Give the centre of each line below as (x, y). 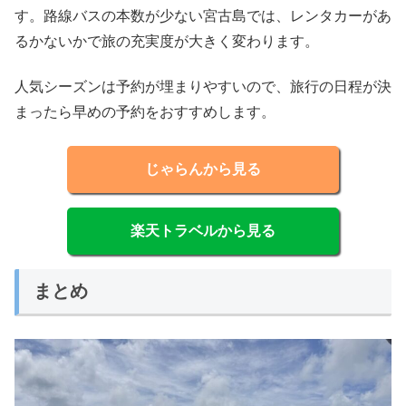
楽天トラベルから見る (203, 230)
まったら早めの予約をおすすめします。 (145, 112)
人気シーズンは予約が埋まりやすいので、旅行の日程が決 (203, 87)
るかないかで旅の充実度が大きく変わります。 (167, 41)
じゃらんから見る (203, 169)
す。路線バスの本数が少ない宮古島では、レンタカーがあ (203, 15)
